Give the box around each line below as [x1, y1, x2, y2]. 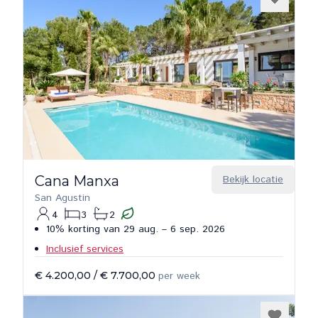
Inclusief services [46, 242, 124, 256]
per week [158, 269, 200, 283]
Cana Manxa [35, 172, 119, 190]
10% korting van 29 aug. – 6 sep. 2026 [46, 222, 225, 236]
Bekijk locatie [223, 172, 283, 187]
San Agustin [35, 191, 90, 205]
